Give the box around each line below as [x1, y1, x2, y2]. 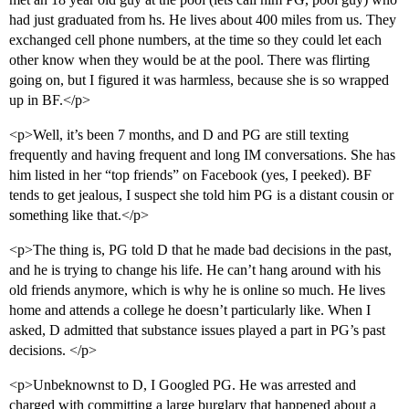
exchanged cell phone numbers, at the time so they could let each [9, 32, 382, 48]
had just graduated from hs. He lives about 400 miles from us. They [9, 12, 396, 28]
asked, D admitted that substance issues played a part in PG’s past [9, 322, 385, 339]
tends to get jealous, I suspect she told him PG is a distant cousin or [9, 187, 393, 204]
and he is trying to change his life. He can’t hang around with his [9, 262, 381, 278]
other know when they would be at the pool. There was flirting [9, 52, 370, 68]
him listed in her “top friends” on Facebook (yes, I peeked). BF [9, 167, 372, 184]
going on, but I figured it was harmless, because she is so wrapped [9, 72, 389, 89]
